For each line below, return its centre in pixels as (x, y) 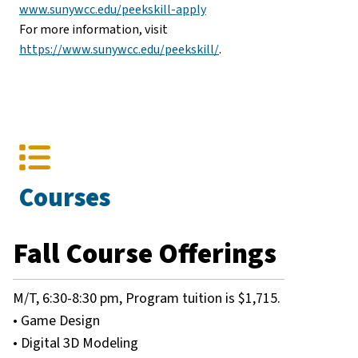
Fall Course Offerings (145, 255)
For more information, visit (93, 30)
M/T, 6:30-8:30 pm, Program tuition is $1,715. (147, 299)
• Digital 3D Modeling (76, 344)
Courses (65, 199)
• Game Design (56, 321)
